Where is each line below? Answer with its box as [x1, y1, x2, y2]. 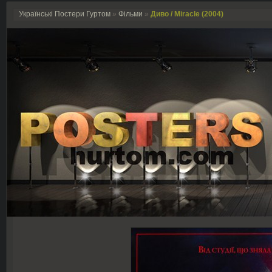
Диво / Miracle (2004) [151, 10, 223, 18]
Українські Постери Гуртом [19, 10, 110, 18]
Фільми [118, 10, 143, 18]
